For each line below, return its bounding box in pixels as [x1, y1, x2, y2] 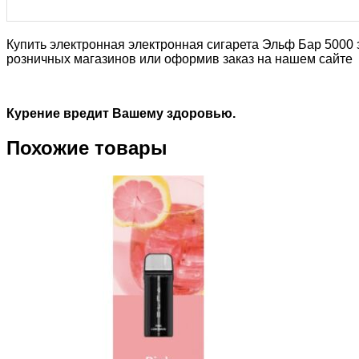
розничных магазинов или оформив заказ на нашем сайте [6, 52, 353, 66]
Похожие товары [6, 136, 167, 159]
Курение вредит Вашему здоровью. [6, 107, 236, 120]
